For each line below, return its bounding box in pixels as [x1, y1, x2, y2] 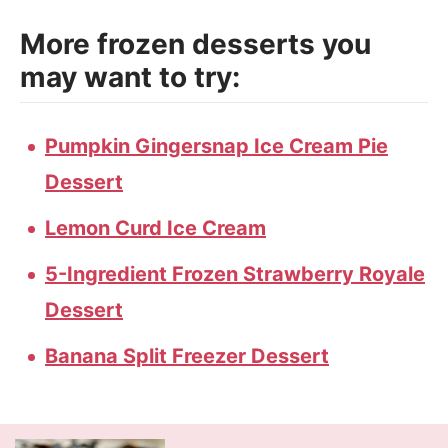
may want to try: [20, 60, 240, 94]
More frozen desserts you [20, 27, 371, 61]
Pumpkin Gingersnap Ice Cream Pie [45, 134, 388, 158]
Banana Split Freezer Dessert [45, 344, 329, 368]
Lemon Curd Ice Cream [45, 216, 266, 240]
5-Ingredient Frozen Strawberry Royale [45, 262, 425, 286]
